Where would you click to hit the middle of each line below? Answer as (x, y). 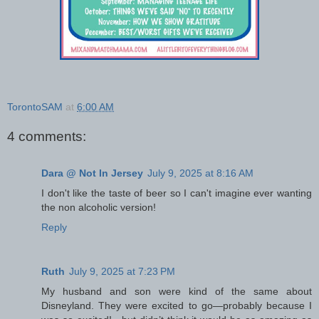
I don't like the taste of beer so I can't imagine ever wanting (177, 193)
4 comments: (47, 136)
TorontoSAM (35, 107)
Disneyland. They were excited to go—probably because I (177, 306)
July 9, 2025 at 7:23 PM (122, 272)
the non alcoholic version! (99, 208)
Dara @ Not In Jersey (92, 173)
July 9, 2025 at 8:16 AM (200, 173)
